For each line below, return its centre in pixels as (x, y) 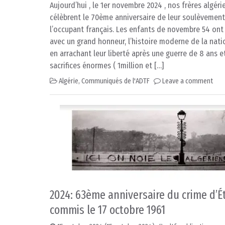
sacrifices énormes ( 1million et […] (107, 66)
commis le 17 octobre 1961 (107, 210)
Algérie (69, 81)
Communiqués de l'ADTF (116, 81)
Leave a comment (188, 81)
